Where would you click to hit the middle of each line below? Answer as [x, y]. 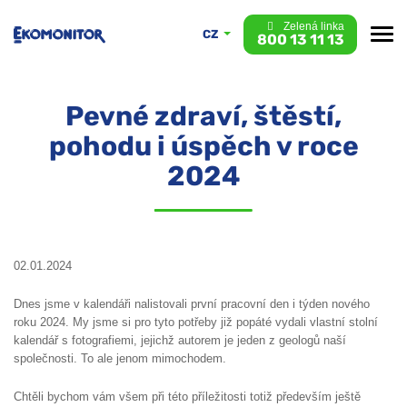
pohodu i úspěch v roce [203, 146]
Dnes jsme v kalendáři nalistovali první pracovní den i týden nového [192, 303]
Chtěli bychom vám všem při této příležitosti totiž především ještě [187, 396]
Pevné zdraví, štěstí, [203, 116]
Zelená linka [312, 27]
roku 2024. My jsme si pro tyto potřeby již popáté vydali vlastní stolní [196, 322]
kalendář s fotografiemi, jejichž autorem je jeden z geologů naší [180, 340]
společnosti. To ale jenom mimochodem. [120, 358]
